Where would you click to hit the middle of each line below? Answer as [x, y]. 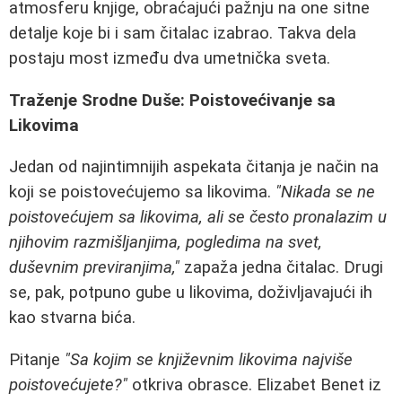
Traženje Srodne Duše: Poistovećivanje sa [172, 100]
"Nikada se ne [325, 192]
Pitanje [37, 359]
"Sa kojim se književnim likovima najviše [209, 359]
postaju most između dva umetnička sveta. [170, 58]
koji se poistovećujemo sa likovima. [142, 192]
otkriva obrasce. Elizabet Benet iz [254, 385]
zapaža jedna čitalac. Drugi [281, 268]
